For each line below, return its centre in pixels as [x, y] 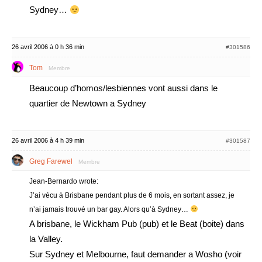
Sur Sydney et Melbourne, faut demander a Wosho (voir [135, 254]
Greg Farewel [51, 161]
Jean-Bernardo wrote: [64, 181]
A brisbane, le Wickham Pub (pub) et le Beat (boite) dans [137, 224]
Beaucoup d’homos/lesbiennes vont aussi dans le [123, 88]
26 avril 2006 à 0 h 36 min [48, 47]
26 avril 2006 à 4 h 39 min [48, 140]
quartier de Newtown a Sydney [88, 103]
